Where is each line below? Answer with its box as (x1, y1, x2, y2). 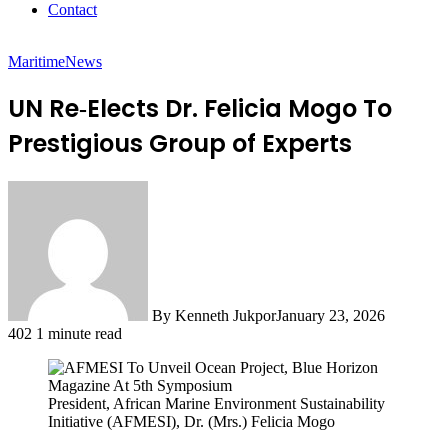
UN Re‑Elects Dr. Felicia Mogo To (8, 91, 392, 125)
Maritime (8, 53, 65, 70)
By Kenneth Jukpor (152, 306, 276, 324)
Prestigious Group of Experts (8, 126, 352, 160)
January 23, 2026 (276, 306, 385, 324)
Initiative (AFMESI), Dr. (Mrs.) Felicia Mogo (48, 412, 335, 430)
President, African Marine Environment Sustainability (48, 394, 385, 412)
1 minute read (36, 324, 122, 342)
